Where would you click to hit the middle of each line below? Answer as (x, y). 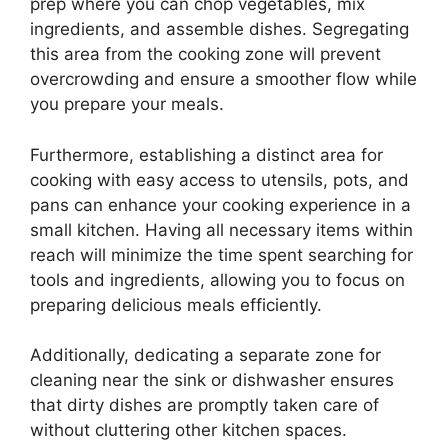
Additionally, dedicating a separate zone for (205, 355)
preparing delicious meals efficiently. (176, 304)
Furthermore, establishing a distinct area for (206, 154)
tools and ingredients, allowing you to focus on (217, 279)
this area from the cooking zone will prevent (205, 54)
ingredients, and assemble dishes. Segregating (219, 29)
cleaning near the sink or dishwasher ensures (212, 380)
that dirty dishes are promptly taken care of (204, 405)
